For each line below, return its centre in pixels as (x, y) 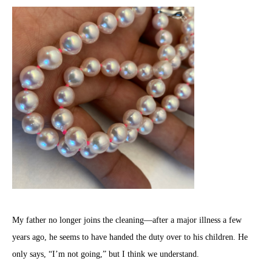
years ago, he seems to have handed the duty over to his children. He (130, 237)
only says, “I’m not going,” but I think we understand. (106, 254)
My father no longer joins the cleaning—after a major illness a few (127, 220)
